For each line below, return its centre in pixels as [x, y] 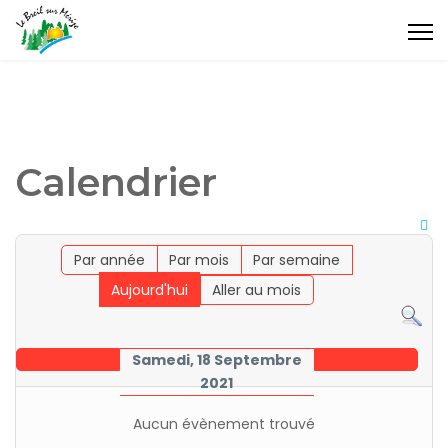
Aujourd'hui [150, 290]
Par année [109, 260]
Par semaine [296, 260]
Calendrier [116, 182]
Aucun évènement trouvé [224, 424]
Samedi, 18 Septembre [216, 360]
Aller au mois [257, 290]
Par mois [198, 260]
